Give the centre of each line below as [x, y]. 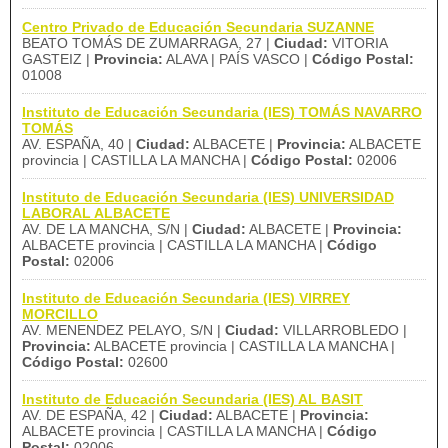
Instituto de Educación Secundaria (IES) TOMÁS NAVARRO [222, 112]
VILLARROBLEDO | [343, 330]
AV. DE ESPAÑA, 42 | [90, 415]
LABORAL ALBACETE [96, 213]
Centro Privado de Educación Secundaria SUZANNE [198, 27]
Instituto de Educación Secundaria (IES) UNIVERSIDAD [208, 197]
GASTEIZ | [58, 59]
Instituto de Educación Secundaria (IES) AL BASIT [192, 399]
